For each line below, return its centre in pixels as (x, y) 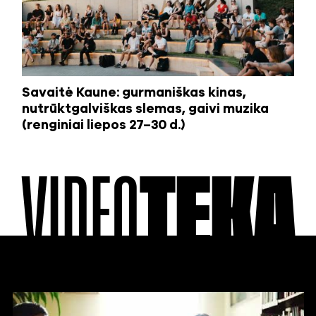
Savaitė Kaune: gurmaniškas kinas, (134, 93)
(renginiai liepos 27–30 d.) (103, 125)
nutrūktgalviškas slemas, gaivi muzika (145, 109)
